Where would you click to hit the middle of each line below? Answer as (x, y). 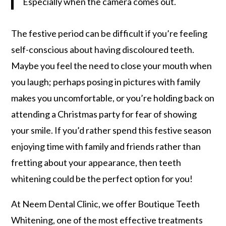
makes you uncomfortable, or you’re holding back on (113, 98)
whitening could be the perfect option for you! (102, 179)
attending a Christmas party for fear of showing (104, 114)
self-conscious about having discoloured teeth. (103, 50)
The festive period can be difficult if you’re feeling (109, 34)
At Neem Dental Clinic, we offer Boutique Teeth (106, 204)
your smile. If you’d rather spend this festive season (111, 130)
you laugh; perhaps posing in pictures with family (106, 82)
